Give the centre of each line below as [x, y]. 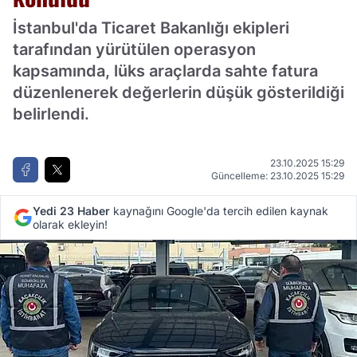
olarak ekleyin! [70, 225]
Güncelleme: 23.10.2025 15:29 [278, 176]
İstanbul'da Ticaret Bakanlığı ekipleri [151, 28]
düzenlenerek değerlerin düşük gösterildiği [178, 93]
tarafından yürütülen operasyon [134, 50]
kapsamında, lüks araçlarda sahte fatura [165, 71]
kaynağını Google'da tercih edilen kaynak [219, 211]
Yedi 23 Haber [71, 211]
